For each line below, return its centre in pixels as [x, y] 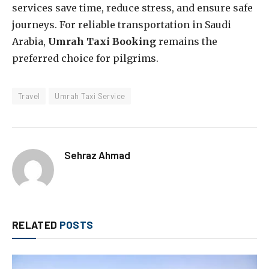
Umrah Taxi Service [90, 96]
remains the [187, 41]
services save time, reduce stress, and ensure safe [132, 8]
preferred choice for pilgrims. [85, 58]
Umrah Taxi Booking [102, 41]
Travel [29, 96]
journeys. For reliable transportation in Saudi [122, 24]
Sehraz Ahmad [97, 155]
